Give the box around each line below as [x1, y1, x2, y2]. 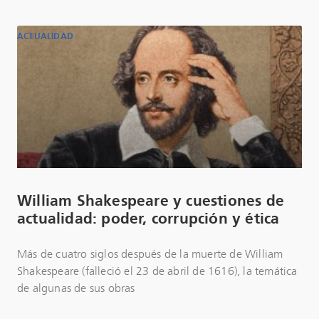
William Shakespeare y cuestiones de [17, 194, 285, 209]
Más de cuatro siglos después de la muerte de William [17, 249, 283, 260]
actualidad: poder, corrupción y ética [17, 211, 280, 226]
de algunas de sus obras [17, 283, 135, 294]
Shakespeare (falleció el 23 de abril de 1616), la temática [17, 266, 298, 277]
